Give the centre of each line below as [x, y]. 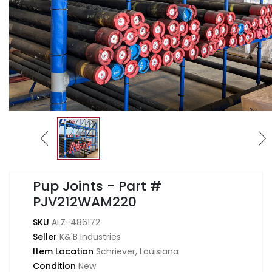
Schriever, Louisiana [137, 252]
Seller [46, 237]
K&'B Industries [90, 237]
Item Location [64, 252]
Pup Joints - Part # [97, 186]
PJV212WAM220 [85, 202]
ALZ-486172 [76, 223]
